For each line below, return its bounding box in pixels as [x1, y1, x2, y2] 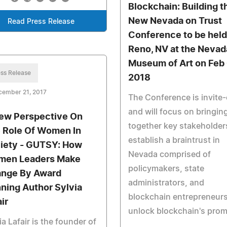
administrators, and [128, 179, 204, 187]
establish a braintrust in [128, 136, 220, 144]
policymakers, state [128, 165, 204, 173]
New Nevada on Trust [128, 17, 222, 26]
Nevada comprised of [128, 150, 211, 159]
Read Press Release [7, 18, 74, 25]
